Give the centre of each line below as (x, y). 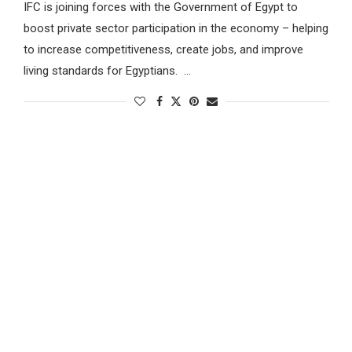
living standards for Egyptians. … (107, 70)
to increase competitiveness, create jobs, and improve (163, 49)
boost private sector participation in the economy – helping (176, 28)
